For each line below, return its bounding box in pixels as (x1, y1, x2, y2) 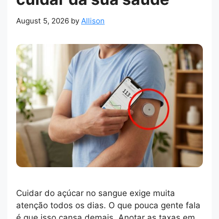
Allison (81, 16, 105, 26)
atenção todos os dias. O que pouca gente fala (16, 200, 200, 211)
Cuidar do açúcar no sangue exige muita (16, 188, 175, 198)
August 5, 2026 (16, 16, 69, 26)
